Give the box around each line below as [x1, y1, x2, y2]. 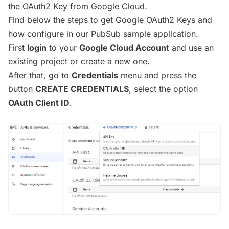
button [8, 83, 35, 94]
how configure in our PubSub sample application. [8, 28, 198, 39]
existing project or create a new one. [8, 56, 150, 66]
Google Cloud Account [79, 42, 169, 53]
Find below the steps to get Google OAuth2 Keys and [8, 14, 212, 25]
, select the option [129, 83, 198, 94]
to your [47, 42, 79, 53]
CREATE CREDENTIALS [35, 83, 129, 94]
